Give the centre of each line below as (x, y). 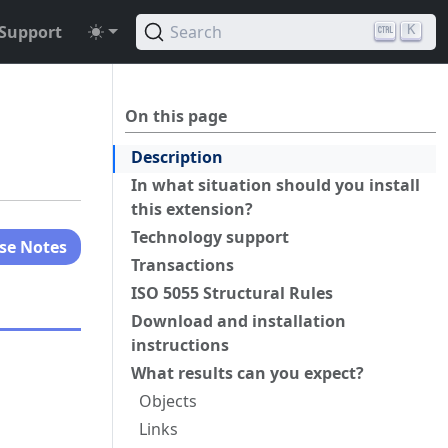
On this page (176, 116)
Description (177, 157)
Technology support (210, 237)
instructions (180, 345)
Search (196, 31)
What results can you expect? (247, 373)
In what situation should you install (275, 185)
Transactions (182, 265)
